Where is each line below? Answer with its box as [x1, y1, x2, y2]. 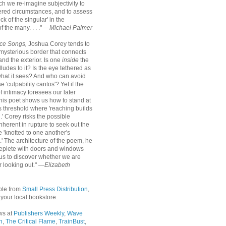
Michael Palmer [49, 24, 92, 31]
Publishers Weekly [14, 210, 64, 217]
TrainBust [59, 218, 85, 225]
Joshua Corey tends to [27, 40, 90, 47]
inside [62, 56, 79, 64]
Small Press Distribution [22, 186, 88, 193]
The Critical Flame [6, 218, 55, 225]
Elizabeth [44, 161, 70, 168]
